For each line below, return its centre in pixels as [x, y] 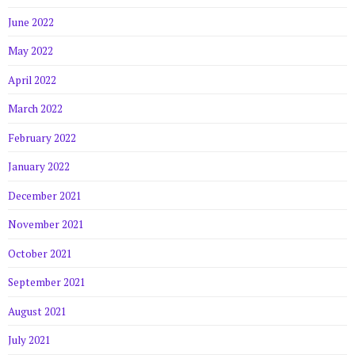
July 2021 [29, 340]
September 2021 [47, 282]
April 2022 [32, 80]
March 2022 [35, 109]
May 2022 [31, 51]
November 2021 [46, 225]
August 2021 [37, 311]
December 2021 [45, 195]
